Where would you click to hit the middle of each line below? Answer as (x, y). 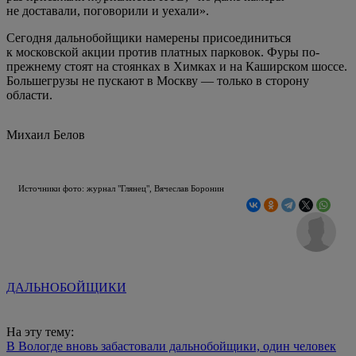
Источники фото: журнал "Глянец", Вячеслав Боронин (121, 188)
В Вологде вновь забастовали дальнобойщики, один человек (171, 346)
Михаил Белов (46, 134)
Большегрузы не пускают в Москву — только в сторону (158, 80)
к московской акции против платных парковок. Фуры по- (163, 52)
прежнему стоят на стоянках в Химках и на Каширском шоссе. (177, 66)
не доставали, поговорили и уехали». (108, 10)
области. (29, 95)
